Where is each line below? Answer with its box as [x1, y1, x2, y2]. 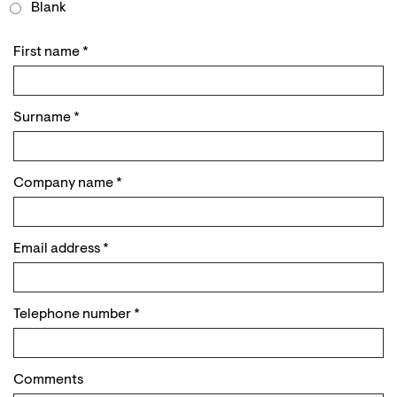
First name [13, 44, 82, 59]
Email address [13, 241, 103, 256]
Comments [13, 372, 83, 387]
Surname [13, 110, 74, 125]
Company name [13, 175, 116, 191]
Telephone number [13, 307, 134, 322]
